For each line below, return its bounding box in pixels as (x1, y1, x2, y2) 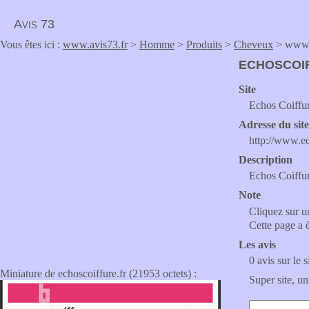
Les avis (239, 239, 276, 250)
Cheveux (234, 39, 273, 50)
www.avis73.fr (63, 39, 128, 50)
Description (239, 154, 292, 166)
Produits (186, 39, 222, 50)
